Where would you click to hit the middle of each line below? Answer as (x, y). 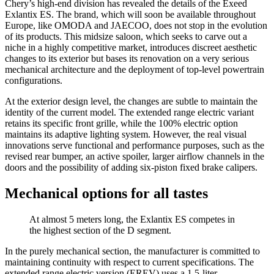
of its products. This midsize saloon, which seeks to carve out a (126, 37)
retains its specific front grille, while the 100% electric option (121, 124)
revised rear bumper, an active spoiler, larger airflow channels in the (135, 157)
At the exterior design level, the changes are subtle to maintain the (131, 102)
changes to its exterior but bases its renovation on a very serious (127, 59)
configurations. (34, 81)
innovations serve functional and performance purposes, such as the (135, 146)
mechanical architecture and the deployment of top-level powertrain (135, 70)
